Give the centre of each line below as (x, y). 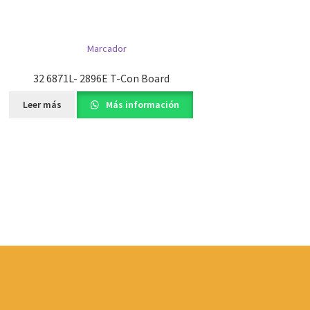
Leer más (42, 105)
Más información (142, 105)
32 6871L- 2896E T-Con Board (101, 78)
